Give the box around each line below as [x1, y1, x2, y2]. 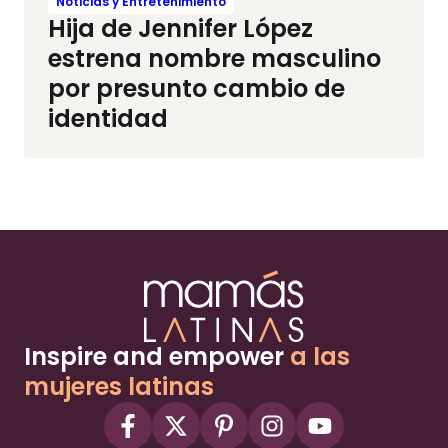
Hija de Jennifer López [48, 11, 313, 45]
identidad [48, 101, 168, 135]
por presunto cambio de [48, 71, 345, 105]
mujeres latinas [24, 370, 214, 404]
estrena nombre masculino [48, 41, 381, 75]
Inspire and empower [24, 340, 290, 374]
